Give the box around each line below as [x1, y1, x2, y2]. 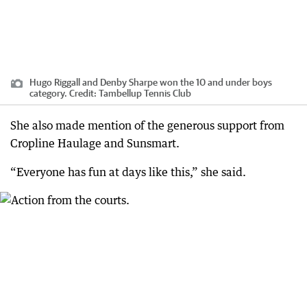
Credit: [67, 87, 99, 99]
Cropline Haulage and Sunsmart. [10, 136, 180, 150]
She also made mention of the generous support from [10, 118, 284, 132]
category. [29, 87, 67, 99]
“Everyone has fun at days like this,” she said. [10, 164, 246, 179]
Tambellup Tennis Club [99, 87, 191, 99]
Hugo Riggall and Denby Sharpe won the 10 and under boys [29, 76, 272, 88]
